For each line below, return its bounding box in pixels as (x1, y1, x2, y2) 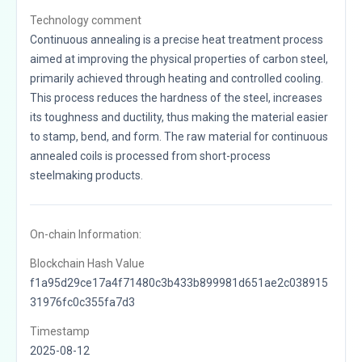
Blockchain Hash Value (30, 256, 145, 270)
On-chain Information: (30, 227, 141, 241)
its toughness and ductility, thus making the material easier (30, 110, 328, 124)
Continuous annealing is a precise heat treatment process (30, 32, 323, 46)
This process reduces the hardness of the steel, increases (30, 90, 322, 104)
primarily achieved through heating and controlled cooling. (30, 71, 323, 85)
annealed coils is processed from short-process (30, 149, 271, 162)
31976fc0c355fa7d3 (30, 295, 135, 309)
